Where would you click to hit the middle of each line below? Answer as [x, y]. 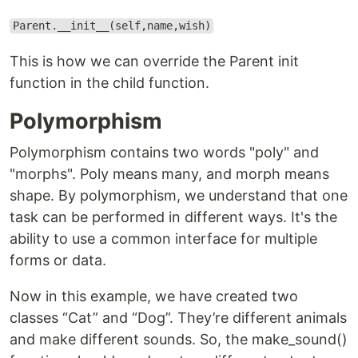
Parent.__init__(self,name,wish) [111, 26]
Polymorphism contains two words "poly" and [164, 152]
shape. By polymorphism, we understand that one [179, 195]
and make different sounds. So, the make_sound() [179, 339]
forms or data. [58, 260]
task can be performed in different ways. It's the [173, 217]
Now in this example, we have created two [154, 296]
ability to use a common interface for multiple [163, 238]
